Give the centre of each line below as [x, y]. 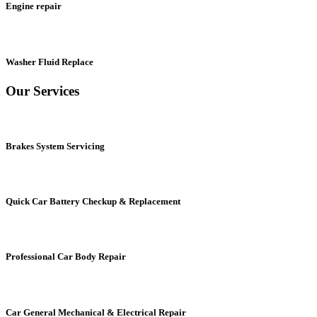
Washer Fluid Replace [50, 62]
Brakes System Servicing [55, 146]
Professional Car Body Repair [66, 257]
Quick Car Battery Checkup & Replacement [93, 201]
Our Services [42, 91]
